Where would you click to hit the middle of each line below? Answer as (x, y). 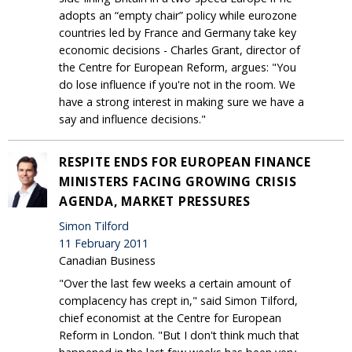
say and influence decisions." (132, 119)
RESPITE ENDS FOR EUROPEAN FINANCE (185, 161)
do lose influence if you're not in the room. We (177, 84)
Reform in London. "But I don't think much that (179, 335)
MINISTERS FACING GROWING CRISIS (178, 181)
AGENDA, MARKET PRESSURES (155, 201)
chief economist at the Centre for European (170, 317)
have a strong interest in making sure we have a (181, 101)
